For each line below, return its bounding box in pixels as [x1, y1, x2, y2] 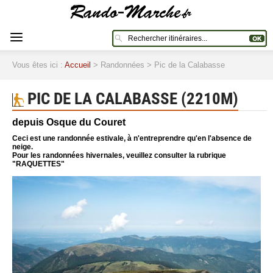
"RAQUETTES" [12, 160, 65, 168]
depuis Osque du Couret [12, 117, 126, 127]
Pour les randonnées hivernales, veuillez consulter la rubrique [12, 151, 226, 160]
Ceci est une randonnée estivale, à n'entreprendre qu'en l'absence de [12, 134, 252, 143]
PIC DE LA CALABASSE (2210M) [24, 89, 238, 108]
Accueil [65, 60, 91, 69]
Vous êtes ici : [12, 60, 65, 69]
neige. [12, 143, 33, 151]
